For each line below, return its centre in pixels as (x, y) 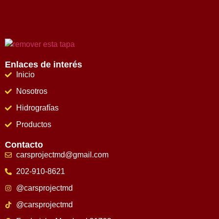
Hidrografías (37, 108)
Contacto (24, 144)
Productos (33, 124)
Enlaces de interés (44, 64)
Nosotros (32, 91)
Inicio (25, 74)
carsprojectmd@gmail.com (62, 154)
